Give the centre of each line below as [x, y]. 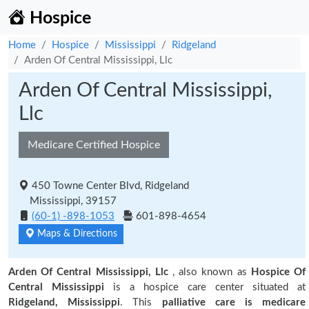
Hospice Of [278, 272]
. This [141, 302]
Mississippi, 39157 [68, 201]
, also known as [212, 272]
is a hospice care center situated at [205, 287]
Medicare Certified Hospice [94, 145]
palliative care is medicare [234, 302]
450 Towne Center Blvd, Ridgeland [110, 186]
